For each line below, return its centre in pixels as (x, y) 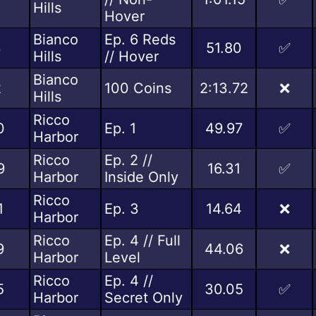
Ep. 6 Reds (140, 39)
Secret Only (144, 297)
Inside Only (141, 177)
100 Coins (138, 88)
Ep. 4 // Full (142, 240)
